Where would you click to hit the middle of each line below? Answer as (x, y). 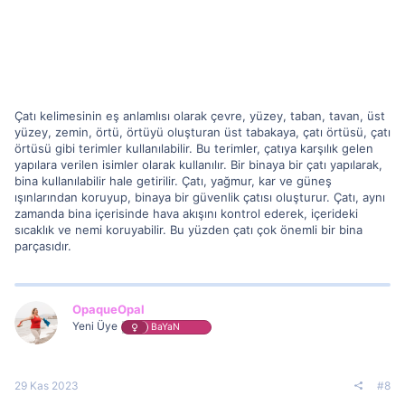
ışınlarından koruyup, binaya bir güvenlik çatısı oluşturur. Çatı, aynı (200, 197)
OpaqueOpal (108, 309)
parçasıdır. (43, 245)
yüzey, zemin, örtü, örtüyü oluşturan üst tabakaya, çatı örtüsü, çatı (202, 132)
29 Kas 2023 (47, 386)
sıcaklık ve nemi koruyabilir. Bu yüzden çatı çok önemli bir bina (188, 229)
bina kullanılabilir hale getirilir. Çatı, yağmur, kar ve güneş (173, 180)
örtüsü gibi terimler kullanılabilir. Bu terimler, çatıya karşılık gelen (194, 148)
